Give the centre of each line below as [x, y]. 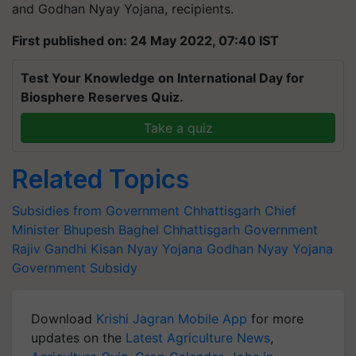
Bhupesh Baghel [111, 229]
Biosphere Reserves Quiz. [102, 97]
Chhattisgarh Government [240, 229]
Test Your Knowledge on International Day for [163, 77]
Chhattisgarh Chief [240, 210]
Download [64, 318]
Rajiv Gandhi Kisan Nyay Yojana [107, 248]
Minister [36, 229]
